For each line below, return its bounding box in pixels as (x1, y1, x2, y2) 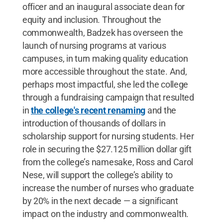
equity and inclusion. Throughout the (22, 14, 162, 25)
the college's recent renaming (31, 105, 146, 115)
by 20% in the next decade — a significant (22, 195, 178, 206)
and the (145, 105, 177, 115)
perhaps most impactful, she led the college (22, 79, 189, 90)
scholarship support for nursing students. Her (22, 130, 194, 141)
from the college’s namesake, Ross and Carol (22, 156, 194, 167)
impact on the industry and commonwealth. (22, 208, 189, 219)
